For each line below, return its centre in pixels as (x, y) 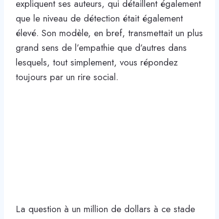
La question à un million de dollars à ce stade (105, 209)
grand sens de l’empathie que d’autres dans (101, 47)
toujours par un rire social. (67, 77)
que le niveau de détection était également (99, 18)
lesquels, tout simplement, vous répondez (97, 62)
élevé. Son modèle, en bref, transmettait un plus (109, 33)
